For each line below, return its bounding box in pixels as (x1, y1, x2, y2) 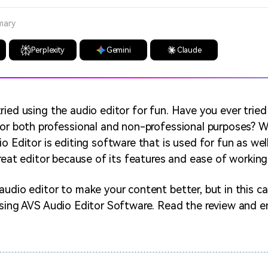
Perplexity (31, 45, 65, 54)
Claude (176, 45, 202, 54)
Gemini (106, 45, 131, 54)
